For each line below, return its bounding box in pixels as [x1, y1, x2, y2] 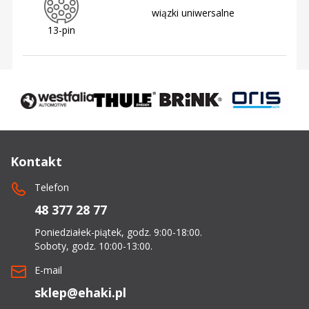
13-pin [48, 23, 75, 37]
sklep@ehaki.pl [34, 283, 126, 301]
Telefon [34, 180, 69, 194]
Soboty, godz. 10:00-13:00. [34, 239, 152, 252]
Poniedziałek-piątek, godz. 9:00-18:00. [34, 225, 202, 239]
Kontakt [10, 152, 62, 170]
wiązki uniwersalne [152, 6, 235, 19]
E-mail [34, 263, 62, 277]
